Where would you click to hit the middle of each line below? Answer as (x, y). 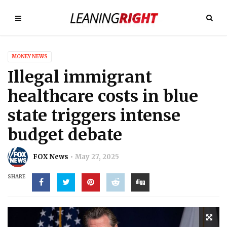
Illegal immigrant (80, 77)
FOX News (51, 157)
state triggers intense (94, 116)
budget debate (65, 135)
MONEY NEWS (30, 56)
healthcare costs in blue (103, 96)
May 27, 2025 (97, 157)
